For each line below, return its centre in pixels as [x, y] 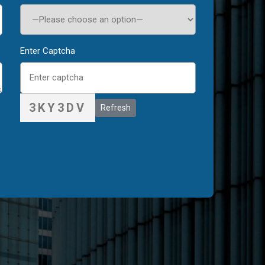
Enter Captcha [47, 51]
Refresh [115, 107]
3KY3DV [57, 108]
